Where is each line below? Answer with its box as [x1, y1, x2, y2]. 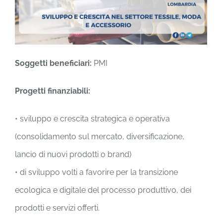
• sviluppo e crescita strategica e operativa [15, 114, 170, 124]
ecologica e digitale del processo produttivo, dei [15, 185, 191, 195]
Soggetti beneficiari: [15, 58, 92, 68]
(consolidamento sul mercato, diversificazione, [15, 132, 184, 142]
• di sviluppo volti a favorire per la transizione [15, 167, 178, 177]
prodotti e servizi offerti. [15, 203, 100, 213]
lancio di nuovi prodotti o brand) [15, 150, 131, 160]
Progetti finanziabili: [15, 86, 92, 96]
